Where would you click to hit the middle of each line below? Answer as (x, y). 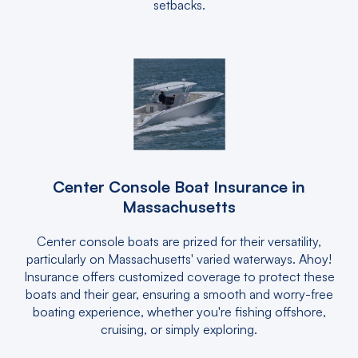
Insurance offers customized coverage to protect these (179, 276)
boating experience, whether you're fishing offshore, (179, 312)
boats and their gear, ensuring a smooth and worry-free (179, 294)
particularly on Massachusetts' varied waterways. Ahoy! (179, 259)
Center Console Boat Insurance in (179, 187)
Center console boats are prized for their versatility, (179, 241)
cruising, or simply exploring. (179, 329)
